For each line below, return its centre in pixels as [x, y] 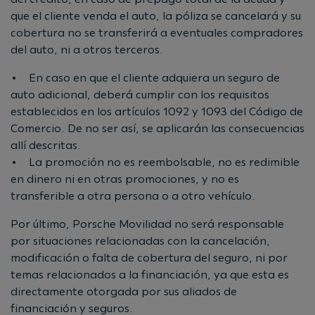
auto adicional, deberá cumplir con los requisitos [140, 94]
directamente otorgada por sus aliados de [124, 291]
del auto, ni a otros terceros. [87, 49]
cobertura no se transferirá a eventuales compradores [157, 32]
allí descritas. [46, 145]
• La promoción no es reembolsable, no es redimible [155, 162]
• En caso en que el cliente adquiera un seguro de [145, 77]
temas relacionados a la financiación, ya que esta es [150, 274]
